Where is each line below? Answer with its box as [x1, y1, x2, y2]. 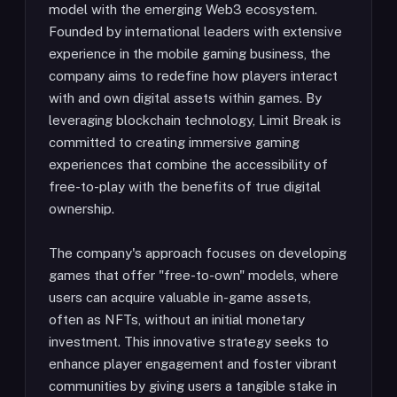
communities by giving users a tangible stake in [49, 378, 337, 393]
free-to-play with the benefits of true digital [49, 179, 321, 194]
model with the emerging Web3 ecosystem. [49, 2, 317, 17]
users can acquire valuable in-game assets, [49, 290, 311, 305]
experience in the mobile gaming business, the [49, 46, 331, 61]
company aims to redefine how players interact [49, 68, 338, 83]
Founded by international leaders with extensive [49, 24, 342, 39]
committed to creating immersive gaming [49, 135, 300, 150]
